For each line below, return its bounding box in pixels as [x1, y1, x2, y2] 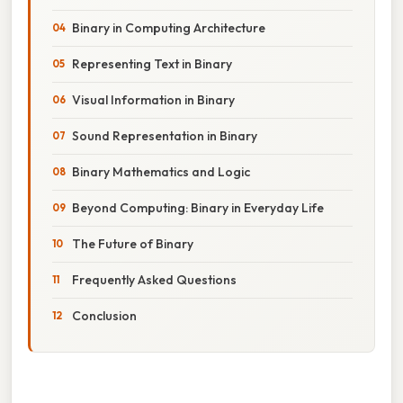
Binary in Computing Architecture [72, 19, 265, 36]
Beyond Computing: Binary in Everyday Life [72, 199, 324, 216]
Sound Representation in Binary [72, 127, 257, 144]
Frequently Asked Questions [72, 271, 237, 288]
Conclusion [72, 307, 137, 324]
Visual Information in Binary [72, 91, 235, 108]
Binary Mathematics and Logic [72, 163, 250, 180]
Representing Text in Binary [72, 55, 232, 72]
